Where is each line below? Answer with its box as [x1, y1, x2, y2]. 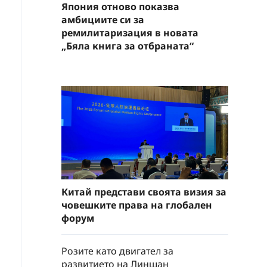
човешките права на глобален [61, 198, 212, 212]
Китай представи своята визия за [61, 185, 226, 198]
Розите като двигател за [61, 244, 173, 257]
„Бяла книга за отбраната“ [61, 39, 194, 52]
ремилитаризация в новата [61, 26, 198, 39]
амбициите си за [61, 13, 144, 26]
